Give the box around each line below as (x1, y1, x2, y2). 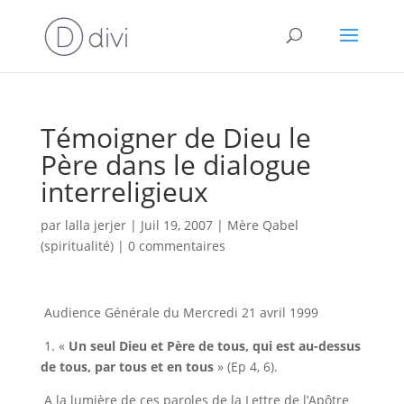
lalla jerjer (64, 216, 126, 234)
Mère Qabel (226, 216, 298, 234)
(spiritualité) (40, 237, 114, 254)
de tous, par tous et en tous (40, 358, 217, 375)
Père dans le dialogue (40, 146, 311, 183)
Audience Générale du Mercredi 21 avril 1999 (40, 304, 322, 321)
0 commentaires (127, 237, 225, 254)
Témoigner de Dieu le (40, 119, 311, 156)
